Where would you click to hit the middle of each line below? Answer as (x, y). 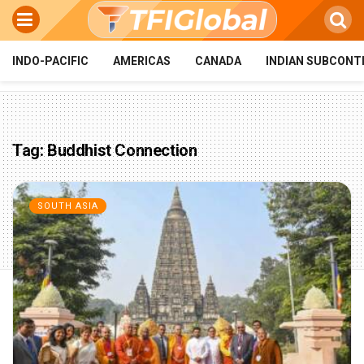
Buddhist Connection (122, 150)
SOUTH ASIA (68, 206)
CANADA (218, 61)
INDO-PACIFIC (50, 61)
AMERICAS (142, 61)
